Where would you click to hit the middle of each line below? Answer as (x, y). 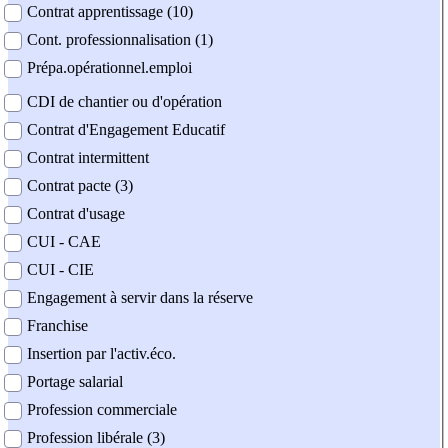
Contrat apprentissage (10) (110, 12)
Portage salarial (75, 382)
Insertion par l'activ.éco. (101, 354)
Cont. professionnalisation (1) (120, 40)
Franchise (57, 326)
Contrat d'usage (76, 214)
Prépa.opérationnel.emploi (109, 68)
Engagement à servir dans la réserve (140, 298)
